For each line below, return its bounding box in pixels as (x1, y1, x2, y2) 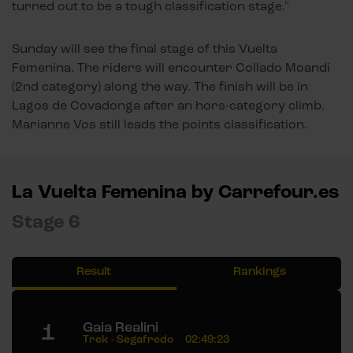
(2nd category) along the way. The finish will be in (12, 79, 308, 95)
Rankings (232, 264, 286, 280)
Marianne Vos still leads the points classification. (12, 117, 307, 132)
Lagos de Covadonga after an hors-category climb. (12, 98, 325, 113)
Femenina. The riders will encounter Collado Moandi (12, 60, 330, 76)
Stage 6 (12, 210, 80, 235)
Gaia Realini (83, 318, 158, 336)
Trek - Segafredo (83, 333, 173, 347)
